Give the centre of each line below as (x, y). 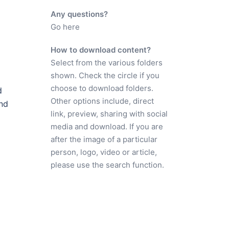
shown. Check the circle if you (105, 75)
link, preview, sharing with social (109, 114)
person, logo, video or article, (104, 152)
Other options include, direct (102, 101)
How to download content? (100, 50)
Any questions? (79, 14)
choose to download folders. (102, 88)
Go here (65, 27)
